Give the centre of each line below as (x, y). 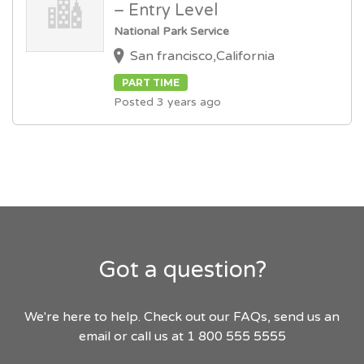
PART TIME (151, 83)
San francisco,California (202, 56)
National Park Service (171, 31)
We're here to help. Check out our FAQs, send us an (182, 317)
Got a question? (182, 270)
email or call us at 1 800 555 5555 (182, 337)
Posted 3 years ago (167, 102)
